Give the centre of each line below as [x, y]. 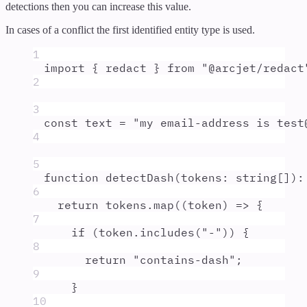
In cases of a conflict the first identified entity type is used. [130, 30]
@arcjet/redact [256, 68]
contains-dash [184, 260]
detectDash [140, 178]
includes [167, 233]
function [71, 178]
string [256, 178]
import [64, 68]
